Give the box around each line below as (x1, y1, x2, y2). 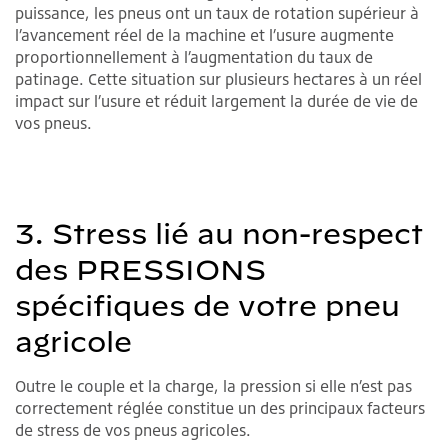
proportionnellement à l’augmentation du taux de (15, 47, 373, 68)
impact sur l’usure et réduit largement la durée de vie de (15, 91, 418, 112)
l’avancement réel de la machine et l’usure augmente (15, 25, 394, 46)
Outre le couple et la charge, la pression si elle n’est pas (15, 376, 412, 397)
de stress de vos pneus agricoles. (15, 420, 251, 441)
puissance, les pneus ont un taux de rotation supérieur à (15, 3, 419, 24)
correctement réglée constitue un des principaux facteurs (15, 398, 425, 419)
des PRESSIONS (15, 253, 266, 287)
